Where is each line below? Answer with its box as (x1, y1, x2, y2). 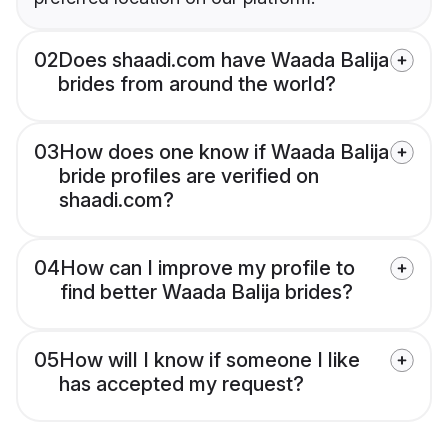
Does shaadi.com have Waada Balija (58, 48, 389, 73)
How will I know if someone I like (59, 348, 360, 373)
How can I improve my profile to (60, 256, 355, 281)
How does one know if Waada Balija (59, 140, 389, 165)
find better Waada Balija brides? (60, 280, 353, 305)
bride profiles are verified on (59, 164, 319, 189)
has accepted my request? (59, 372, 304, 397)
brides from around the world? (58, 72, 336, 97)
